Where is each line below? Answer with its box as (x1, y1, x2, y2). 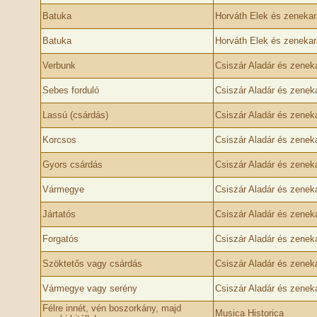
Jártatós (42, 209, 76, 219)
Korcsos (42, 134, 76, 145)
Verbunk (42, 60, 76, 71)
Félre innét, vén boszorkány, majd (42, 303, 181, 313)
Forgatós (42, 234, 79, 244)
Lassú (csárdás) (42, 110, 108, 120)
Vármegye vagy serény (42, 283, 137, 294)
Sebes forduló (42, 85, 99, 96)
